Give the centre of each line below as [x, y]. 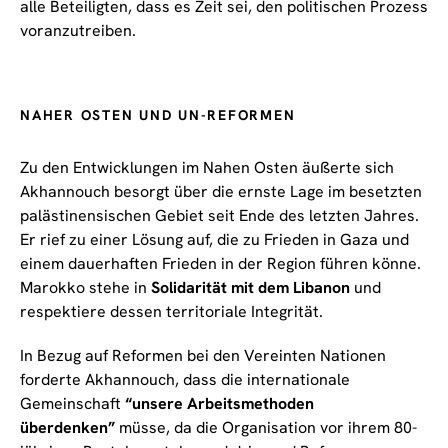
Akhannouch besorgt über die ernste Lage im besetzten [221, 191]
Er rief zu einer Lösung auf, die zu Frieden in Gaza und [214, 239]
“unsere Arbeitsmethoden [219, 403]
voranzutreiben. [78, 30]
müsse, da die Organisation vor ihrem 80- [266, 427]
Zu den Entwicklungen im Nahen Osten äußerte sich [207, 167]
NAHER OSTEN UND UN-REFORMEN [158, 114]
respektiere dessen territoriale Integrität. [171, 311]
